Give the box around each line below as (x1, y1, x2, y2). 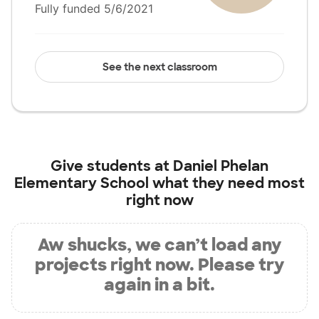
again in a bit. (104, 273, 215, 296)
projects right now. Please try (35, 253, 284, 276)
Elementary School (14, 174, 149, 192)
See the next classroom (102, 61, 217, 73)
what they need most (149, 174, 305, 192)
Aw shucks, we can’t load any (38, 234, 281, 256)
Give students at (51, 157, 173, 175)
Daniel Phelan (173, 157, 268, 175)
